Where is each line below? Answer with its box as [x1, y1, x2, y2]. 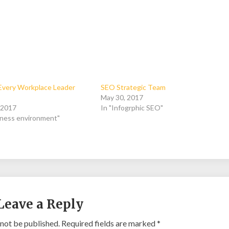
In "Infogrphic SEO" [101, 103, 164, 112]
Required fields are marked [61, 218, 157, 228]
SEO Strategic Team [101, 82, 166, 91]
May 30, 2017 [101, 93, 144, 102]
